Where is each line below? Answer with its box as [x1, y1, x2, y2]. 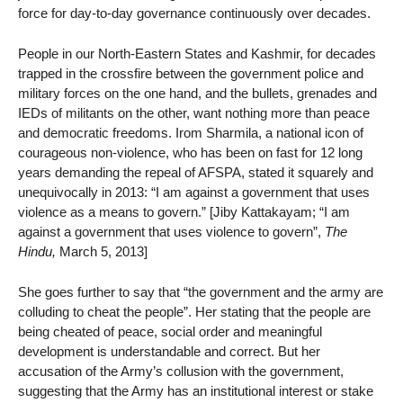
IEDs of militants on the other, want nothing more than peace [18, 104, 370, 121]
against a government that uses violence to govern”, [18, 223, 325, 239]
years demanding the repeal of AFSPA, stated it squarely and [18, 164, 373, 180]
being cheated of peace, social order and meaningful [18, 323, 322, 339]
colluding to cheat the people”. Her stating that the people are [18, 303, 371, 319]
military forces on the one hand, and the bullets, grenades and [18, 85, 377, 101]
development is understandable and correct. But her [18, 343, 320, 359]
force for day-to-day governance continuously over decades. [18, 5, 371, 22]
